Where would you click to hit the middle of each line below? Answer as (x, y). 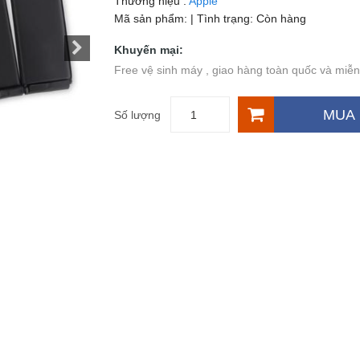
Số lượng (137, 115)
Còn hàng (281, 19)
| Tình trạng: (223, 19)
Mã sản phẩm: (152, 19)
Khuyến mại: (148, 50)
